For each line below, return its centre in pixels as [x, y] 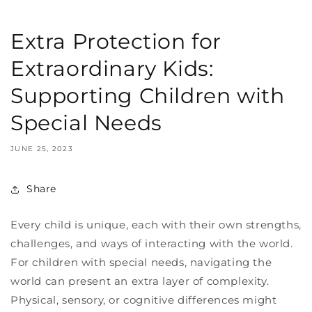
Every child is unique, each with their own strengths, [156, 224]
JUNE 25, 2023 [42, 148]
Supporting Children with [148, 95]
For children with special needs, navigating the [141, 262]
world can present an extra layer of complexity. [140, 281]
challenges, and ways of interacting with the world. [152, 243]
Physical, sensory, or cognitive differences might [144, 299]
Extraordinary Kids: [112, 68]
